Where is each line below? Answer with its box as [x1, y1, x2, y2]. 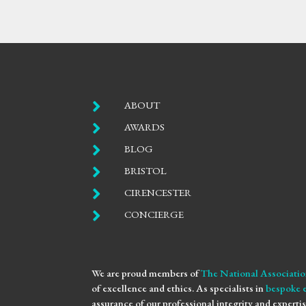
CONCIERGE [124, 208, 184, 221]
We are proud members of [92, 266, 201, 280]
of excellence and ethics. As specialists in [92, 281, 266, 295]
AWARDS [124, 120, 165, 134]
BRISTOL [124, 164, 167, 178]
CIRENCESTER [124, 186, 191, 199]
